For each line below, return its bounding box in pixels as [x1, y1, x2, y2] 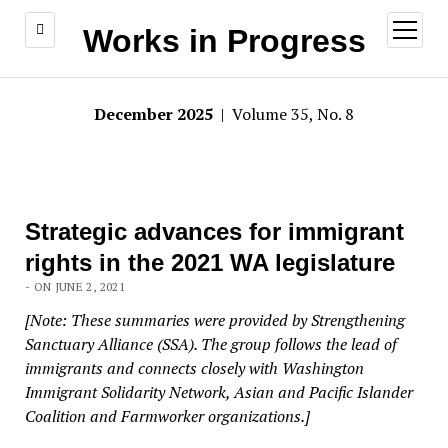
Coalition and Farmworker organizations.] [24, 405, 310, 427]
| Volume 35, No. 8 [217, 103, 354, 125]
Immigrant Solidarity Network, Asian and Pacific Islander [24, 381, 413, 403]
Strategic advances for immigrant [24, 218, 404, 245]
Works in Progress [82, 23, 366, 59]
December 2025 [94, 103, 217, 125]
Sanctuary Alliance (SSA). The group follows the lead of [24, 333, 397, 355]
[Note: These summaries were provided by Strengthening [24, 309, 405, 331]
